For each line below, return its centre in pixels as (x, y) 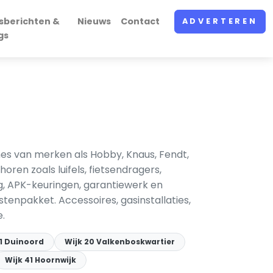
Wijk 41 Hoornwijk (41, 260)
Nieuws (94, 21)
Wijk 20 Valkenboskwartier (120, 242)
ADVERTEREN (220, 21)
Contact (140, 21)
